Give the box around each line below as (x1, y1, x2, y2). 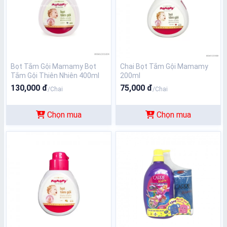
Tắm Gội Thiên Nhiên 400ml (11, 71, 99, 80)
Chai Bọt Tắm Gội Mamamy (120, 62, 208, 70)
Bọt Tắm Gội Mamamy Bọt (11, 62, 96, 70)
